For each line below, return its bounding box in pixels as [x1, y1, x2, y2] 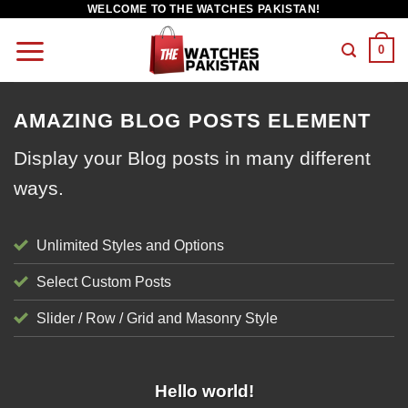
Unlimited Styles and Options [36, 238, 224, 254]
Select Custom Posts [36, 274, 171, 291]
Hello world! [154, 382, 254, 402]
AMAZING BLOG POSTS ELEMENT [14, 109, 372, 132]
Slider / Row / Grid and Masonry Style [36, 311, 278, 327]
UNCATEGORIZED [161, 362, 247, 373]
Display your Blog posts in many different [14, 148, 371, 169]
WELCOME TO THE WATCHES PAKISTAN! [87, 2, 321, 15]
